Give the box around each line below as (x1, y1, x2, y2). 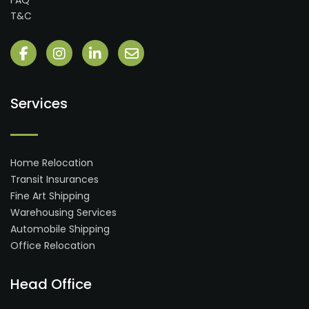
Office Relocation (10, 239, 95, 252)
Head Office (10, 275, 92, 294)
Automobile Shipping (10, 222, 110, 236)
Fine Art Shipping (10, 189, 90, 203)
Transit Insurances (10, 172, 99, 186)
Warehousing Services (10, 206, 117, 219)
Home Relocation (10, 156, 93, 170)
